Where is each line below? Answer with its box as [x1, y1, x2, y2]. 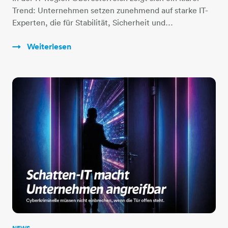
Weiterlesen [25, 41, 71, 52]
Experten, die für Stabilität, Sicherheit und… [12, 17, 173, 28]
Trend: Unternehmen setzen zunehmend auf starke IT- [12, 5, 208, 16]
